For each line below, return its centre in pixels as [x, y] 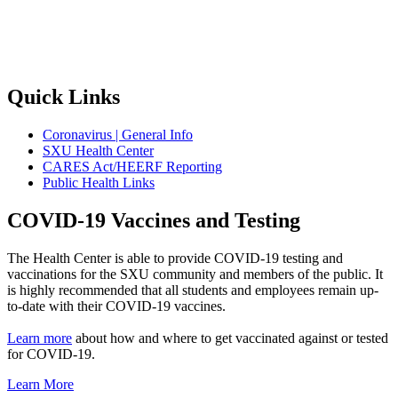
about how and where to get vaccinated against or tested [230, 338]
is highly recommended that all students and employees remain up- [193, 290]
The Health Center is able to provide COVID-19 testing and [175, 258]
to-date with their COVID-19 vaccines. [116, 306]
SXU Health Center [98, 150]
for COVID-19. [51, 354]
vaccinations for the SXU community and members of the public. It [195, 274]
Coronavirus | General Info [118, 134]
